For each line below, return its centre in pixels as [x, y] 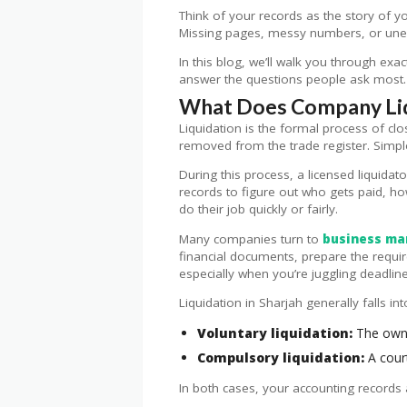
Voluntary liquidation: [275, 333]
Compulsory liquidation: [281, 357]
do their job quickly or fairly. [258, 209]
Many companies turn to [251, 238]
